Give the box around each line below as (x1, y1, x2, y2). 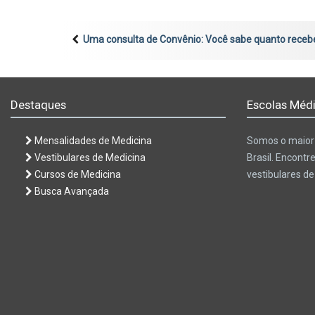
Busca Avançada (32, 185, 109, 197)
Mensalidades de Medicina (32, 134, 152, 146)
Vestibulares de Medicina (32, 151, 146, 163)
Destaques (11, 97, 66, 112)
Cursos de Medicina (32, 168, 121, 180)
